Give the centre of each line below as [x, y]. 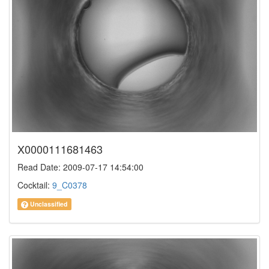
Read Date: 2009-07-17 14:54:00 [80, 167]
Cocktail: [35, 185]
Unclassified [48, 204]
